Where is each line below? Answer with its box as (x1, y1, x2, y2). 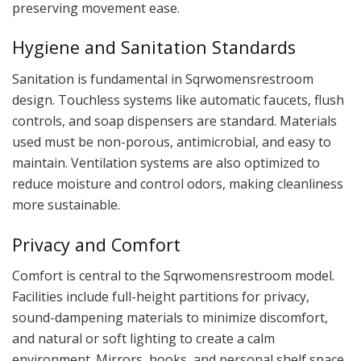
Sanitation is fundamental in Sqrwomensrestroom (12, 70, 313, 89)
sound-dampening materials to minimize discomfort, (12, 309, 328, 327)
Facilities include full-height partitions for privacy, (12, 288, 309, 306)
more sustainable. (12, 196, 120, 214)
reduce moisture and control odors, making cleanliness (12, 175, 343, 193)
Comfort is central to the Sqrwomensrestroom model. (12, 267, 334, 285)
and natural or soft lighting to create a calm (12, 330, 275, 348)
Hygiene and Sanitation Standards (12, 35, 296, 60)
